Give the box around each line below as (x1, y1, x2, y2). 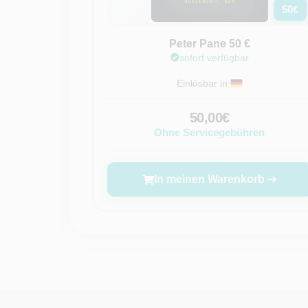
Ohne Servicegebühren (154, 126, 265, 138)
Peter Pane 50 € (168, 38, 250, 49)
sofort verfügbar (179, 52, 249, 63)
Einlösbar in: (176, 78, 230, 89)
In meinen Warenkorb (154, 173, 265, 185)
